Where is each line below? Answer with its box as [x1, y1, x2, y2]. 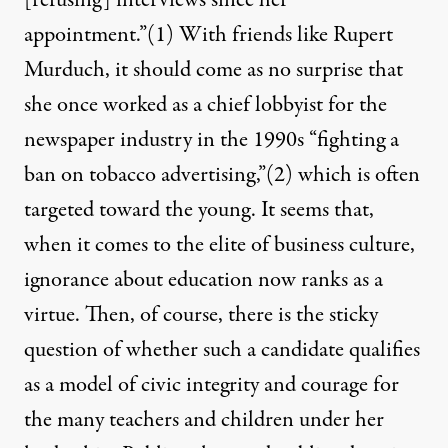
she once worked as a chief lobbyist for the [24, 89, 387, 122]
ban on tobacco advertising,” [24, 159, 266, 192]
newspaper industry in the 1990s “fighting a [24, 124, 399, 157]
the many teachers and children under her [24, 404, 384, 437]
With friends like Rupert [174, 19, 393, 52]
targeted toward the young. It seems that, [24, 194, 374, 227]
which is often [293, 159, 420, 192]
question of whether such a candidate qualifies [24, 334, 420, 367]
